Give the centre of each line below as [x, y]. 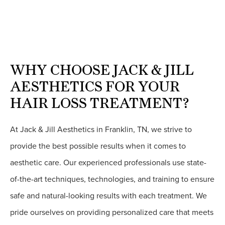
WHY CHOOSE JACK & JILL [102, 70]
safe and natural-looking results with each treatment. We [108, 196]
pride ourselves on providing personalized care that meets [112, 212]
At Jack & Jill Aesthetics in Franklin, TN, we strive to [101, 129]
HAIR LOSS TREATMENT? [100, 103]
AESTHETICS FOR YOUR [95, 86]
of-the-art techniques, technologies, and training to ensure [112, 179]
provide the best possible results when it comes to [98, 146]
